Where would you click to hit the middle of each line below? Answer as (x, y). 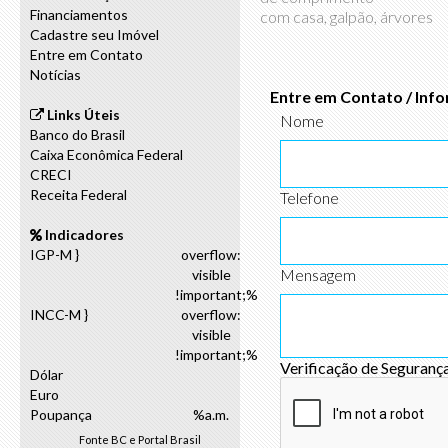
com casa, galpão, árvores (346, 17)
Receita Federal (78, 194)
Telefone (309, 198)
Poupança (61, 414)
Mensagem (318, 275)
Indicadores (83, 234)
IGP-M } (54, 254)
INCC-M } (59, 314)
